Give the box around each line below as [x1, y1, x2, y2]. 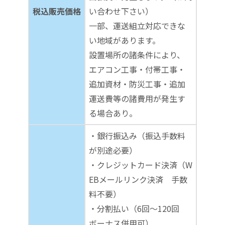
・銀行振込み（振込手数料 [89, 130, 185, 142]
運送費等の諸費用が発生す [89, 92, 185, 105]
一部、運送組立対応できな [89, 20, 185, 32]
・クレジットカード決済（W [89, 159, 192, 171]
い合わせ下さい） [89, 5, 153, 18]
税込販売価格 [33, 5, 81, 18]
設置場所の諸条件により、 [89, 49, 185, 61]
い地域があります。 [89, 34, 160, 47]
